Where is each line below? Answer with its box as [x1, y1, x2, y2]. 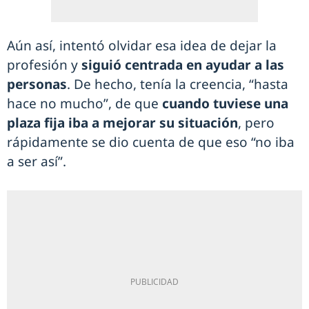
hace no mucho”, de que [7, 94, 162, 113]
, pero [238, 114, 275, 132]
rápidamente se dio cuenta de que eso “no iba [7, 133, 295, 152]
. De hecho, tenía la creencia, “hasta [67, 75, 288, 94]
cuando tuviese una [162, 94, 288, 113]
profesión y [7, 56, 81, 74]
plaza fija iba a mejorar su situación [7, 114, 238, 132]
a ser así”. [7, 152, 66, 171]
